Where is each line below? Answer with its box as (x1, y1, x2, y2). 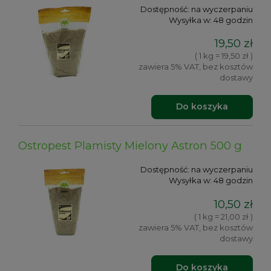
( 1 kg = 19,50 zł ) (195, 51, 253, 61)
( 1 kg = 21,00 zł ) (194, 211, 253, 221)
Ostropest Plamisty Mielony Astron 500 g (18, 139, 242, 153)
